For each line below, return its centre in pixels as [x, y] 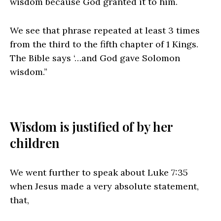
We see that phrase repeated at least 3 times [105, 31]
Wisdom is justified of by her [91, 127]
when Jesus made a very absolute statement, [104, 186]
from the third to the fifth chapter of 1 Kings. [104, 44]
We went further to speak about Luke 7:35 [99, 173]
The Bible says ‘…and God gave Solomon [95, 58]
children [35, 143]
